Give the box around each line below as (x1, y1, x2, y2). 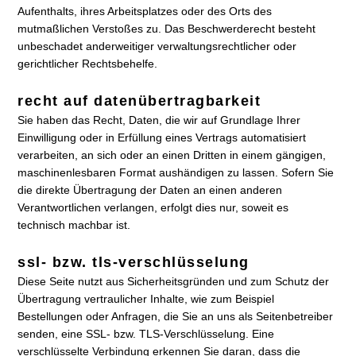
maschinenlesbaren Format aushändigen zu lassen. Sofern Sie (17, 166, 335, 179)
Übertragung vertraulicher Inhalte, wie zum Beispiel (17, 292, 275, 305)
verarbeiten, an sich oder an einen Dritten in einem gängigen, (17, 149, 327, 161)
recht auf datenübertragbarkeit (17, 93, 261, 109)
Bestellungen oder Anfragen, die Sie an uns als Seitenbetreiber (17, 310, 334, 323)
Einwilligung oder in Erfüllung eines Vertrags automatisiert (17, 131, 307, 144)
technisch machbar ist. (17, 219, 131, 231)
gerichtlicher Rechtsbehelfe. (17, 57, 158, 70)
